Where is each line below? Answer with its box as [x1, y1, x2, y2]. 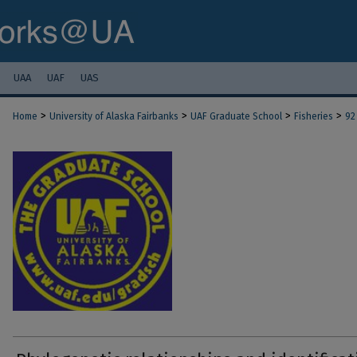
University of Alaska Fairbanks [49, 111, 178, 122]
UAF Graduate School [190, 111, 282, 122]
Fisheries [294, 111, 333, 122]
